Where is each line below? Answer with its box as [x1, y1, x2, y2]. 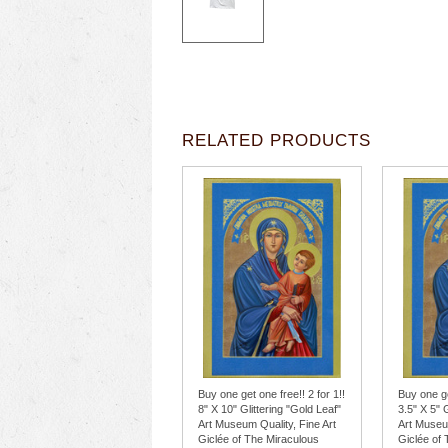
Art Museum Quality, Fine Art [198, 418, 336, 430]
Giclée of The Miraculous [198, 433, 319, 445]
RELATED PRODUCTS [182, 131, 371, 150]
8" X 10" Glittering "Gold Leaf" [198, 403, 341, 415]
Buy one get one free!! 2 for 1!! [198, 388, 345, 400]
